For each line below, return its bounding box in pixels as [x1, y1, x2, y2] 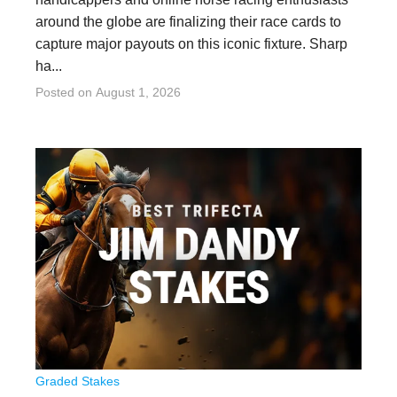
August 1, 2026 [96, 85, 181, 99]
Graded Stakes [35, 374, 120, 388]
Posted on [35, 85, 96, 99]
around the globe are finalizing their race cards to [35, 14, 341, 29]
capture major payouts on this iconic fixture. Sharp [35, 36, 347, 51]
